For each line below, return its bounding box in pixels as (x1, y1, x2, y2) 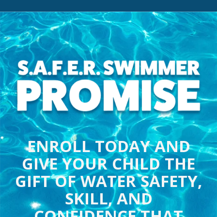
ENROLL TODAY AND (27, 135, 190, 157)
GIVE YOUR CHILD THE (22, 153, 195, 175)
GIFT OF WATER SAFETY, (15, 170, 202, 192)
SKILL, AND (64, 187, 153, 210)
